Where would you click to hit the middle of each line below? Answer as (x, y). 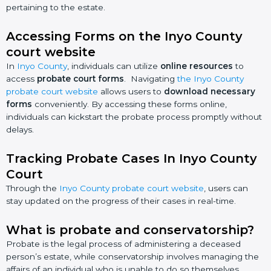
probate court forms (80, 78)
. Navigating (151, 78)
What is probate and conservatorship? (130, 230)
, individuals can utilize (114, 66)
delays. (20, 129)
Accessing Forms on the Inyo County (124, 36)
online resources (197, 66)
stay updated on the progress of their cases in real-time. (121, 201)
